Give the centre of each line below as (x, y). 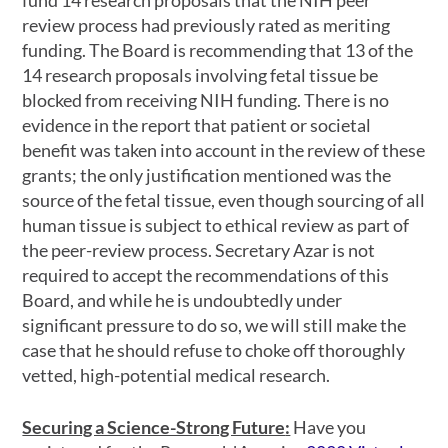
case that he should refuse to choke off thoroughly (214, 350)
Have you (328, 427)
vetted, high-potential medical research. (176, 375)
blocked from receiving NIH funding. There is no (206, 100)
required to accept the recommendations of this (206, 275)
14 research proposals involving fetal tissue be (200, 75)
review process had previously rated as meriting (206, 25)
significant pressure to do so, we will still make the (214, 325)
